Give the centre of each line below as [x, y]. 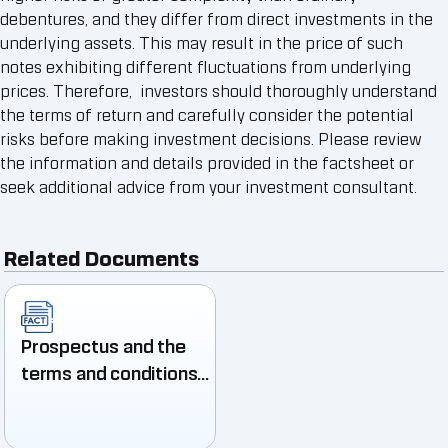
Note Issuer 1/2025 [104, 427]
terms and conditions [109, 373]
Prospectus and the [103, 346]
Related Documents [101, 258]
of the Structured [95, 400]
